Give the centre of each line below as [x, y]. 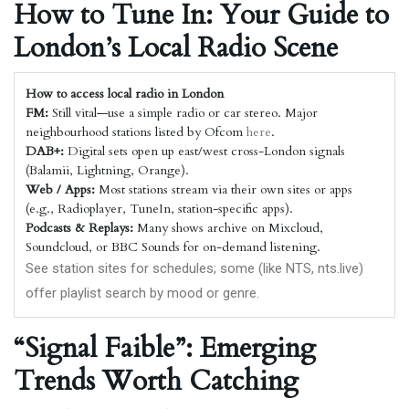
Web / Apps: [60, 189]
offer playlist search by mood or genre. [142, 293]
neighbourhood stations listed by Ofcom [136, 132]
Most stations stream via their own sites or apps [224, 189]
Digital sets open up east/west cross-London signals [204, 151]
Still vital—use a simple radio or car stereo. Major [183, 113]
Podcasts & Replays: [79, 228]
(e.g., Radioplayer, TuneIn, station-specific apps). [159, 209]
